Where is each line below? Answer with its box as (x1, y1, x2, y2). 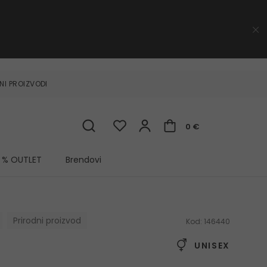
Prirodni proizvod (13, 215, 81, 227)
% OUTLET (2, 154, 42, 166)
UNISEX (191, 240, 230, 252)
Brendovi (66, 154, 101, 166)
